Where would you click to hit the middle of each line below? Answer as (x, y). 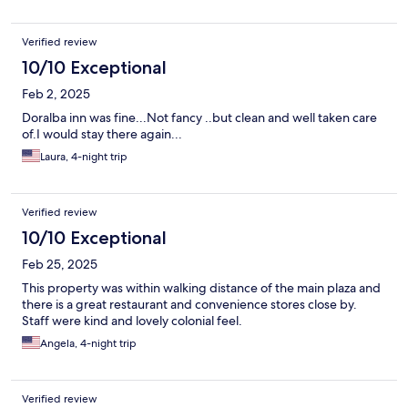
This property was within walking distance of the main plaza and (201, 288)
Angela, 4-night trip (88, 344)
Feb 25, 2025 (60, 265)
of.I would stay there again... (102, 134)
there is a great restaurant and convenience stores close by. (189, 305)
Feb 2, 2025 (56, 94)
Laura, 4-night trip (84, 157)
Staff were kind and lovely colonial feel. (132, 321)
